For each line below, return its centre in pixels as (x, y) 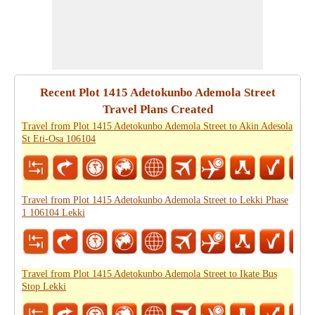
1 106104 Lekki (53, 213)
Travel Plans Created (157, 109)
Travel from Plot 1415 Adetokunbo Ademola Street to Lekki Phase (155, 200)
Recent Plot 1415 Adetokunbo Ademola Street (157, 92)
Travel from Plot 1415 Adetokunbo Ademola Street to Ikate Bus (149, 274)
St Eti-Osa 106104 (59, 139)
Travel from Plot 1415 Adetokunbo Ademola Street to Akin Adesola (157, 126)
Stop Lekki (44, 287)
